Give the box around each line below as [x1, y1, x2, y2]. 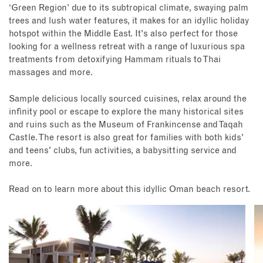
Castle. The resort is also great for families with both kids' [9, 133, 244, 142]
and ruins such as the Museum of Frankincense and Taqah [9, 120, 243, 129]
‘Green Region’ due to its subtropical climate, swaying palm [9, 4, 248, 13]
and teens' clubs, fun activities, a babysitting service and [9, 146, 237, 155]
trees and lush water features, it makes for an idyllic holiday [9, 16, 249, 26]
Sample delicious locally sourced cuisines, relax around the [9, 94, 247, 103]
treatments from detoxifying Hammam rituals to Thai [9, 55, 221, 65]
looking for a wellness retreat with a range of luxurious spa [9, 42, 245, 52]
